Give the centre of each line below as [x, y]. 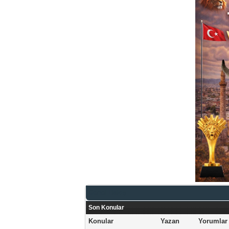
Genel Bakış [108, 192]
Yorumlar [213, 221]
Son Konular [107, 208]
